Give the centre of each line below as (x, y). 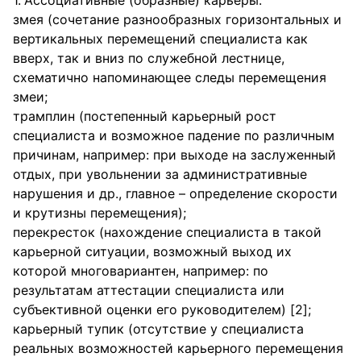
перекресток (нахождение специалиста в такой (167, 232)
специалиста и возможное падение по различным (174, 135)
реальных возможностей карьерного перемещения (178, 348)
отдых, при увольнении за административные (160, 174)
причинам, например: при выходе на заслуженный (174, 155)
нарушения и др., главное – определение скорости (175, 193)
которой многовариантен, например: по (141, 271)
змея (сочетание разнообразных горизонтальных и (177, 19)
